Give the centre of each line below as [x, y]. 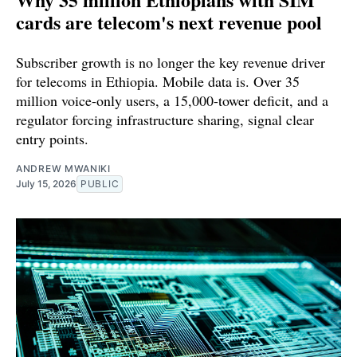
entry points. [52, 139]
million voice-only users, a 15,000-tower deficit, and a [172, 101]
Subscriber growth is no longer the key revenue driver [171, 63]
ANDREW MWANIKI [63, 169]
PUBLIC [100, 184]
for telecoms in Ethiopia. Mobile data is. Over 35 [158, 82]
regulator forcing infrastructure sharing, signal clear [165, 120]
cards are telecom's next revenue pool [169, 22]
